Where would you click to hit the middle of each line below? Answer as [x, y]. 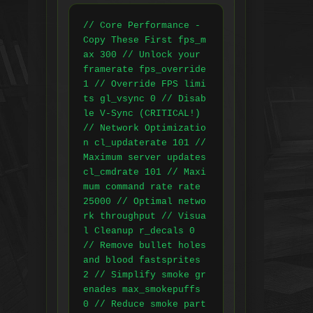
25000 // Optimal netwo [145, 202]
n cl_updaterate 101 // [145, 143]
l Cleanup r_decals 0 [139, 231]
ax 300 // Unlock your [142, 55]
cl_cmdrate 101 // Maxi [145, 173]
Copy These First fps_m [145, 41]
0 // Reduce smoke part [145, 305]
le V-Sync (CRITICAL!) [142, 114]
